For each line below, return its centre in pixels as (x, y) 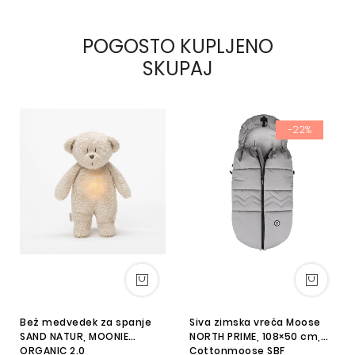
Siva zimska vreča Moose (255, 322)
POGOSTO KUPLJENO (177, 47)
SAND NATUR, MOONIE (74, 336)
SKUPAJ (177, 69)
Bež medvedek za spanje (86, 322)
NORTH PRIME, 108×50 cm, (255, 336)
